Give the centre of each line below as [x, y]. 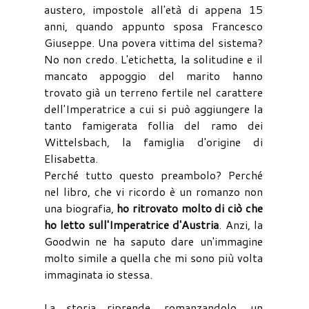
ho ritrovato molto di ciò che [190, 208]
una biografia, [81, 208]
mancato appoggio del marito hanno [153, 75]
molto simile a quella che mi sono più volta [153, 257]
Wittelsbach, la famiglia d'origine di [153, 141]
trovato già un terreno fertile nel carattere [153, 92]
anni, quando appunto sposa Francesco [153, 26]
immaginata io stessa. [98, 274]
